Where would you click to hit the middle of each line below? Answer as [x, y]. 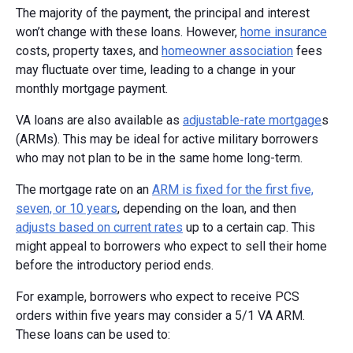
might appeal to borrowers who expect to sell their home [171, 246]
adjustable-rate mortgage [252, 120]
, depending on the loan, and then [207, 208]
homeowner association [227, 50]
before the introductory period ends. [115, 265]
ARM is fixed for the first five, [233, 189]
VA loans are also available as [99, 120]
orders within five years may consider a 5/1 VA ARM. [160, 315]
